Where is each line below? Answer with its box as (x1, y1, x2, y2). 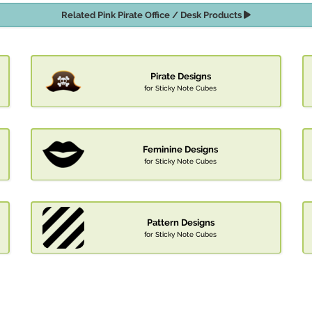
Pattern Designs (146, 217, 214, 228)
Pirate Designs (150, 71, 211, 82)
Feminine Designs (143, 144, 218, 155)
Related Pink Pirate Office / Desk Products (61, 10, 244, 21)
